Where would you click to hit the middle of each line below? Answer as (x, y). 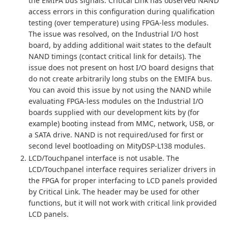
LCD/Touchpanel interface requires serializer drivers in (122, 169)
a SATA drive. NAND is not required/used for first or (116, 135)
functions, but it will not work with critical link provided (123, 203)
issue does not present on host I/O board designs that (121, 68)
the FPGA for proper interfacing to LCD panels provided (123, 181)
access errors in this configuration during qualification (122, 12)
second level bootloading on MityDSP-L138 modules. (117, 146)
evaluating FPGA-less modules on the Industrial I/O (116, 101)
